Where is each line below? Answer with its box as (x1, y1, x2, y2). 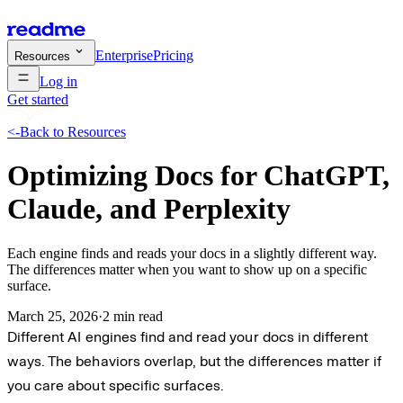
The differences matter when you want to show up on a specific (7, 261, 367, 277)
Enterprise (95, 48, 153, 63)
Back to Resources (20, 124, 126, 139)
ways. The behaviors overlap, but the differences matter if (7, 352, 382, 370)
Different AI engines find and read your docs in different (7, 327, 369, 345)
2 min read (103, 308, 163, 324)
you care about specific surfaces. (7, 376, 225, 394)
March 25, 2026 (7, 308, 98, 324)
